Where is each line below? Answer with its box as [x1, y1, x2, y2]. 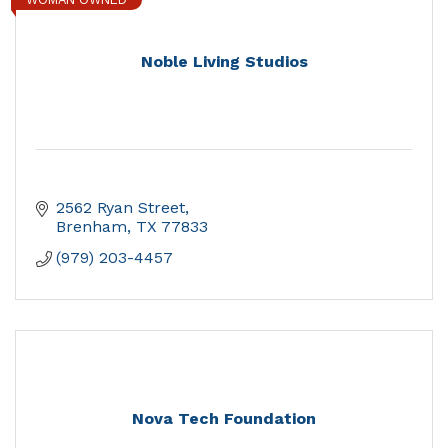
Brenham [56, 217, 127, 237]
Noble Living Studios [140, 52, 308, 72]
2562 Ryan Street [56, 198, 185, 218]
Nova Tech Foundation [132, 409, 316, 429]
